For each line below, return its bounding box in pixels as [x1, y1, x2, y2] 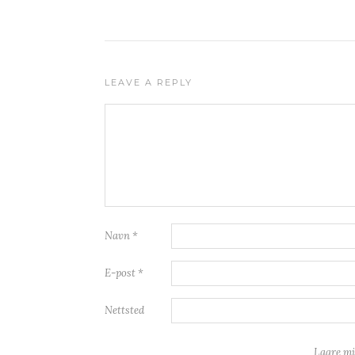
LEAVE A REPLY [105, 77, 193, 89]
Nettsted [105, 303, 144, 318]
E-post [105, 266, 138, 281]
